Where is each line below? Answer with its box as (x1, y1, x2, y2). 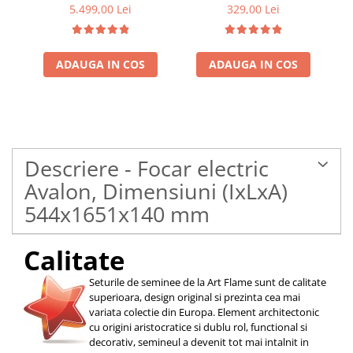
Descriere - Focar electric (24, 153, 269, 183)
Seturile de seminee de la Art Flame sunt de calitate (89, 274, 326, 289)
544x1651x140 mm (24, 199, 210, 229)
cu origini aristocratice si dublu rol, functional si (89, 319, 307, 334)
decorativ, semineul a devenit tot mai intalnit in (89, 334, 309, 349)
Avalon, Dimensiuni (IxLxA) (24, 176, 288, 206)
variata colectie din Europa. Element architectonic (89, 304, 319, 319)
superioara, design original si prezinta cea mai (89, 289, 300, 304)
